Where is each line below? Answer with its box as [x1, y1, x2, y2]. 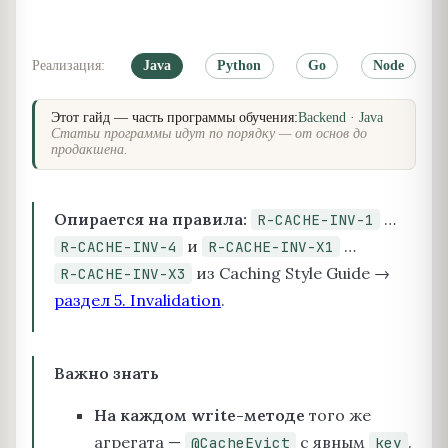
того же [305, 404, 371, 425]
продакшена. [51, 142, 128, 158]
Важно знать [54, 363, 159, 384]
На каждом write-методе [94, 404, 305, 425]
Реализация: [32, 57, 105, 73]
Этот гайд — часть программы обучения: [51, 110, 298, 126]
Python [217, 57, 262, 73]
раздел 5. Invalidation [54, 289, 221, 310]
